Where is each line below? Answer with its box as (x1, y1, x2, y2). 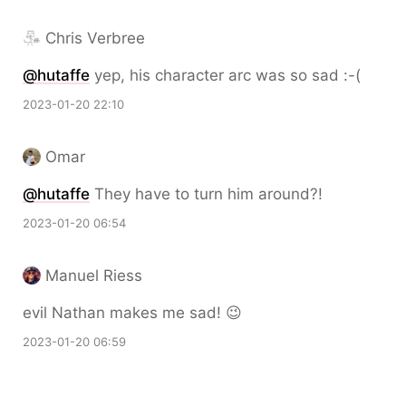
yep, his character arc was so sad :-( (90, 66, 361, 84)
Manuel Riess (45, 266, 142, 285)
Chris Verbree (45, 29, 145, 47)
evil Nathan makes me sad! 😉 (23, 304, 242, 322)
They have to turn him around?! (90, 185, 323, 203)
